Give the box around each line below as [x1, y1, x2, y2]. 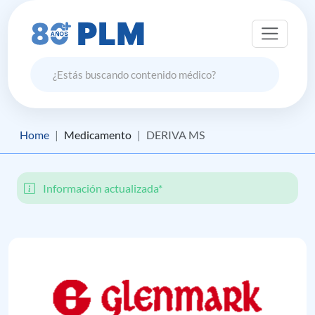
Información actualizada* [41, 181, 162, 195]
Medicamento [64, 129, 131, 141]
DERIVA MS [146, 129, 205, 141]
